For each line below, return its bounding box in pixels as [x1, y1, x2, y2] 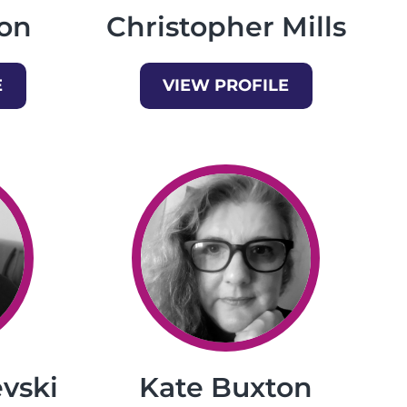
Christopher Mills [105, 10, 346, 45]
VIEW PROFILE [163, 75, 289, 96]
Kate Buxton [139, 371, 313, 405]
